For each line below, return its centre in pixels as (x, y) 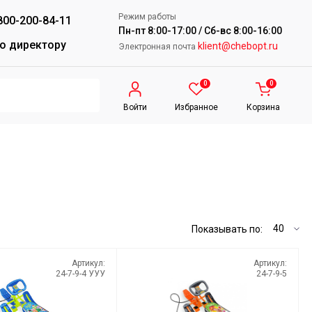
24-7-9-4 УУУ (80, 274)
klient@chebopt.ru (237, 46)
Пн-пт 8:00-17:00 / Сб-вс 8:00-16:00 (200, 31)
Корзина (263, 107)
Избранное (197, 107)
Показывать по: (227, 229)
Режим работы (147, 17)
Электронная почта (158, 47)
